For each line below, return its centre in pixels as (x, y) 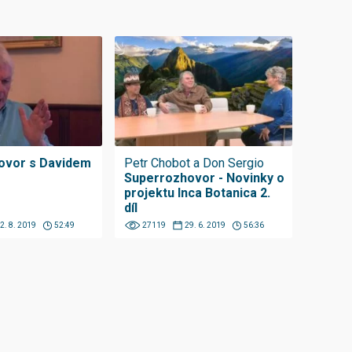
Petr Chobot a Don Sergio (194, 163)
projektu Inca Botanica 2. (198, 193)
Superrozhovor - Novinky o (205, 178)
